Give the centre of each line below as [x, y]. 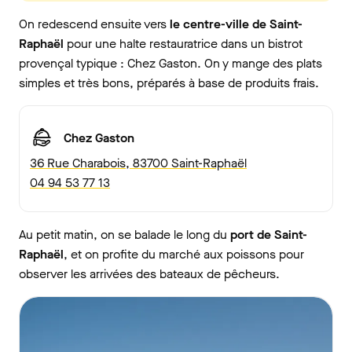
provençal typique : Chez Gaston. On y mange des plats [170, 64]
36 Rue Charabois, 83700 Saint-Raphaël [138, 163]
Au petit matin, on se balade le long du [123, 235]
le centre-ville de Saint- [236, 24]
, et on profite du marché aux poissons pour [184, 255]
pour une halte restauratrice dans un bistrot [185, 44]
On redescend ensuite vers [94, 24]
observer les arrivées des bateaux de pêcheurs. [149, 274]
